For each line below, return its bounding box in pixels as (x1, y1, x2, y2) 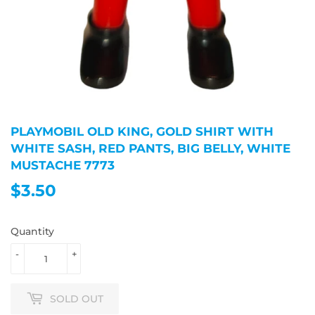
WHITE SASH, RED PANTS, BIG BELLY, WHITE (11, 141, 290, 156)
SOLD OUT (50, 292, 103, 305)
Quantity (11, 225, 54, 238)
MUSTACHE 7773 (11, 157, 115, 173)
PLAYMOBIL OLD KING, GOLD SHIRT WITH (11, 124, 274, 139)
